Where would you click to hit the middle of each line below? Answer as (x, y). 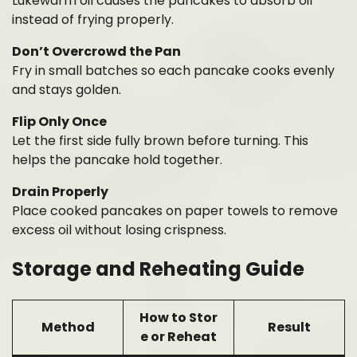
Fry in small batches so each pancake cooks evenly (173, 70)
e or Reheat (178, 337)
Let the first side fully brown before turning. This (160, 140)
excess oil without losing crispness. (119, 229)
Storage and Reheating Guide (158, 269)
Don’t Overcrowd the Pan (96, 51)
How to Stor (178, 318)
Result (289, 328)
